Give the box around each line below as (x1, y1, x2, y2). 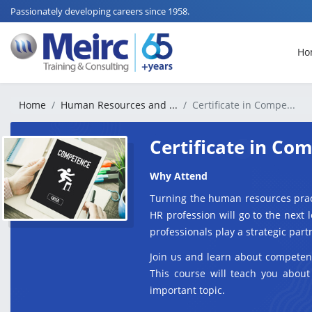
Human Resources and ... (61, 98, 178, 111)
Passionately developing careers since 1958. (10, 5, 189, 17)
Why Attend (150, 169, 208, 182)
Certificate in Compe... (192, 98, 295, 111)
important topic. (150, 283, 225, 297)
